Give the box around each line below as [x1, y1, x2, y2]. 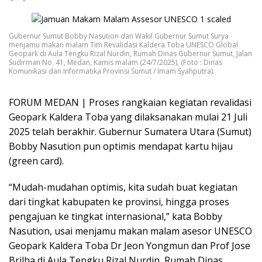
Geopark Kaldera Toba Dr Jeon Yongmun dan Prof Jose [9, 239, 250, 252]
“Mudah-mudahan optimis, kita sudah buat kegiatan [9, 180, 237, 194]
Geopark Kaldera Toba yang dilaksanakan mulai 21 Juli [9, 110, 247, 123]
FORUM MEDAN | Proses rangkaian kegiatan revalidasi [9, 95, 251, 109]
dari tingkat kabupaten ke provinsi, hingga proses [9, 195, 229, 208]
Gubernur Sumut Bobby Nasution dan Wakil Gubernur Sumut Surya [9, 30, 229, 41]
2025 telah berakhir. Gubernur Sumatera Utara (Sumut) [9, 125, 251, 138]
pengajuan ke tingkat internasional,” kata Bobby [9, 209, 222, 223]
